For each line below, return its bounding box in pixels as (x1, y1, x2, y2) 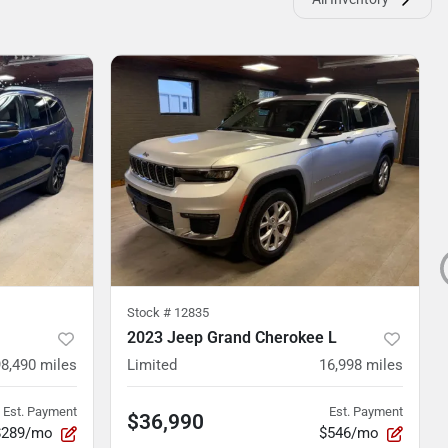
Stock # (127, 305, 174, 320)
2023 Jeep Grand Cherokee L (127, 328, 337, 347)
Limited (127, 356, 177, 374)
